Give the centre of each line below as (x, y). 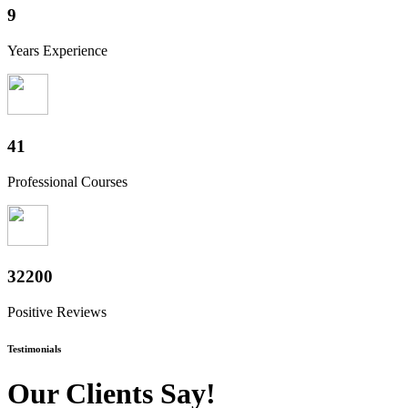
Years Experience (57, 51)
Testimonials (34, 349)
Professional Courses (67, 181)
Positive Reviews (57, 312)
